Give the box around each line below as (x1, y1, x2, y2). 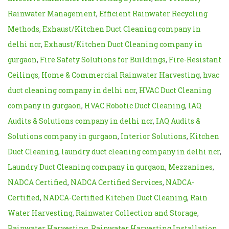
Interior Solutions (121, 131, 187, 141)
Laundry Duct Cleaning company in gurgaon (8, 162, 165, 172)
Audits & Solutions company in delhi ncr (8, 116, 153, 126)
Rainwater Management (8, 8, 96, 18)
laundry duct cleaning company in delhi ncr (61, 146, 220, 156)
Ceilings (8, 70, 38, 80)
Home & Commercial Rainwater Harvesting (41, 70, 200, 80)
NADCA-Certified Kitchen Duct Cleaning (43, 192, 187, 202)
